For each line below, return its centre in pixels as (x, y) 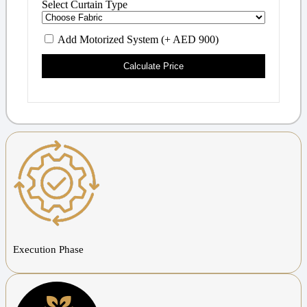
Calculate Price (153, 66)
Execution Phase (48, 249)
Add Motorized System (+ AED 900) (137, 39)
